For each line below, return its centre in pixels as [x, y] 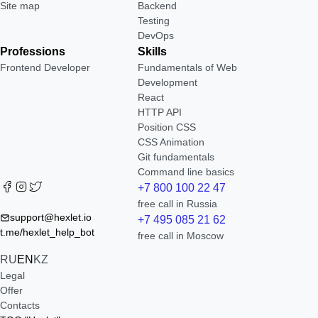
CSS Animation [171, 142]
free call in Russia [177, 204]
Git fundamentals [176, 157]
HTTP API [159, 112]
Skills [152, 51]
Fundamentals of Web [187, 67]
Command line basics [186, 172]
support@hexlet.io [51, 217]
